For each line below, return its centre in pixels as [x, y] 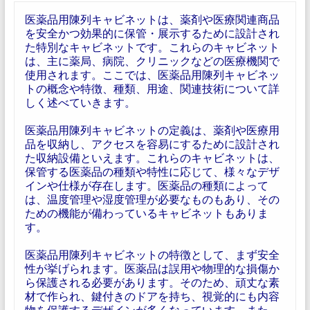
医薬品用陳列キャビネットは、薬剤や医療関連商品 [152, 19]
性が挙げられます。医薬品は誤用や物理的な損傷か [152, 268]
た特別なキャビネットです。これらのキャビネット [152, 47]
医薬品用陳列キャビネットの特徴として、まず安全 [152, 254]
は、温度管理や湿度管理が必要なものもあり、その [152, 199]
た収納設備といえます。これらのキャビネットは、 [152, 157]
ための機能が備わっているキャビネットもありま [146, 213]
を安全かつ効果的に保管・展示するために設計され [152, 33]
